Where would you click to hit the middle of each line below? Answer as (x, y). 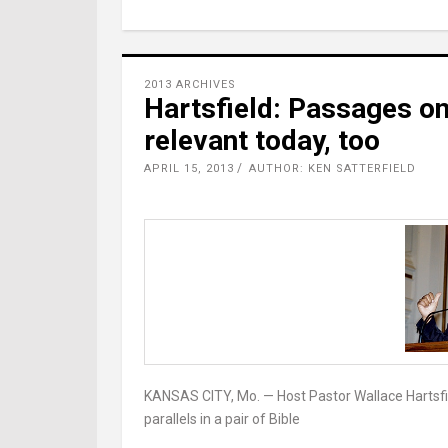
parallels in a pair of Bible (222, 419)
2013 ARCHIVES (190, 84)
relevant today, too (262, 140)
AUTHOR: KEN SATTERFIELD (332, 168)
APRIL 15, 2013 (189, 168)
